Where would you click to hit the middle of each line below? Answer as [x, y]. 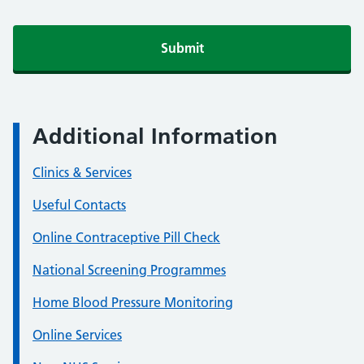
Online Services [77, 335]
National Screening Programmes [129, 270]
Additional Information [155, 136]
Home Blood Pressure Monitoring [133, 302]
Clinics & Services [82, 172]
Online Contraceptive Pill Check [126, 237]
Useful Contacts [79, 205]
